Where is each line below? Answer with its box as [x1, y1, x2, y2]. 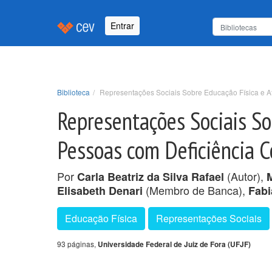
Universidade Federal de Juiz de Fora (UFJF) [98, 239, 251, 250]
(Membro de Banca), [143, 182, 248, 198]
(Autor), [224, 168, 267, 184]
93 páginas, [57, 238, 98, 249]
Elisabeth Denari [57, 182, 143, 199]
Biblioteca [57, 86, 90, 97]
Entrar [110, 19, 134, 32]
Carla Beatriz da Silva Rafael [77, 168, 224, 185]
